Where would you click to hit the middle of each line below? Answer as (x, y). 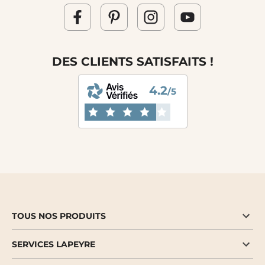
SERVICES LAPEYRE (54, 245)
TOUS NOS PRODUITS (59, 216)
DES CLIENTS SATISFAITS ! (132, 62)
